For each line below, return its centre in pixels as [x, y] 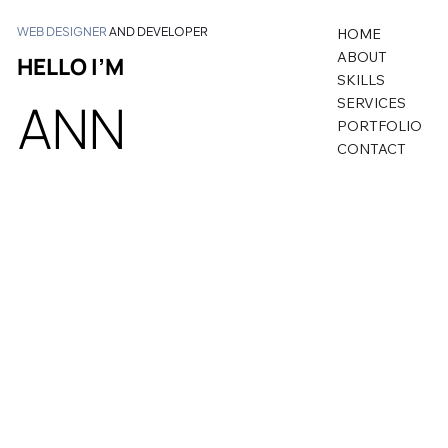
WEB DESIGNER [62, 32]
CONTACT [371, 149]
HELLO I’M [71, 66]
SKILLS [360, 80]
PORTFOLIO [379, 126]
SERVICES [371, 103]
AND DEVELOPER [159, 32]
